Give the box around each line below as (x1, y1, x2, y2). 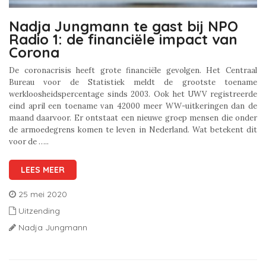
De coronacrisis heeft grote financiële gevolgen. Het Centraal (9, 65, 257, 76)
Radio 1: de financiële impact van (9, 30, 237, 49)
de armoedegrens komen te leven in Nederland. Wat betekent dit (9, 125, 257, 135)
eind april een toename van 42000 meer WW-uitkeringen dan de (9, 101, 257, 112)
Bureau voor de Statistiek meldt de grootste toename (9, 77, 257, 88)
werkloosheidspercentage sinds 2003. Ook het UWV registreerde (9, 89, 257, 100)
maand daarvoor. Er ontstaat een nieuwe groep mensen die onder (9, 113, 257, 123)
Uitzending (18, 205, 60, 217)
